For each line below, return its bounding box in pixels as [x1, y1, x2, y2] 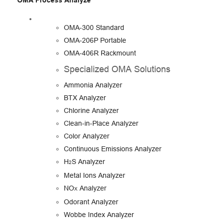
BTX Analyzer [64, 94, 106, 102]
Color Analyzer [64, 132, 110, 140]
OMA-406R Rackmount [64, 49, 136, 57]
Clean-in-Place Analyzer [64, 119, 138, 128]
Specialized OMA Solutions [64, 64, 170, 75]
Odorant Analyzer [64, 198, 118, 206]
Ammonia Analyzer [64, 81, 122, 89]
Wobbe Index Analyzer [64, 211, 134, 219]
